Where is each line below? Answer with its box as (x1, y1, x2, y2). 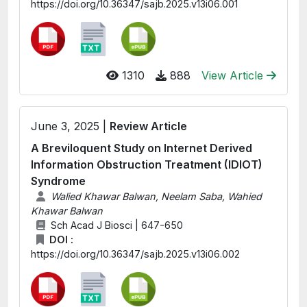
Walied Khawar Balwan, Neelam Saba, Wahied (50, 191, 262, 202)
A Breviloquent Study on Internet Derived (31, 141, 252, 155)
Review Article (110, 119, 187, 133)
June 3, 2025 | (31, 119, 110, 133)
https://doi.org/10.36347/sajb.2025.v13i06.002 (31, 248, 240, 260)
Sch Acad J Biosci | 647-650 (50, 219, 183, 231)
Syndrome (31, 174, 86, 188)
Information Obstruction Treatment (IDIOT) (31, 158, 262, 171)
